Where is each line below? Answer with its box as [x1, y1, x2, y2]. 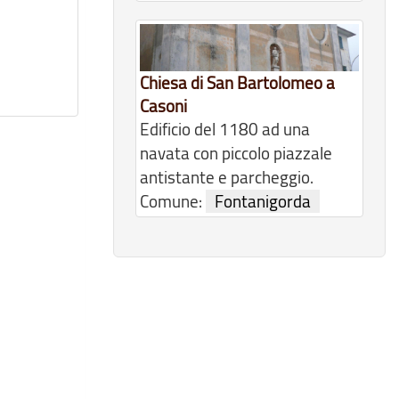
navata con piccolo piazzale [140, 142, 332, 166]
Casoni [140, 94, 187, 118]
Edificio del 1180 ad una [140, 118, 310, 142]
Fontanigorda [215, 190, 311, 214]
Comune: [140, 190, 206, 214]
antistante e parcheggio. [140, 166, 313, 190]
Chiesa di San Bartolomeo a [140, 71, 335, 95]
